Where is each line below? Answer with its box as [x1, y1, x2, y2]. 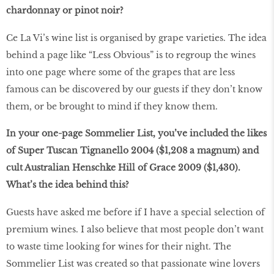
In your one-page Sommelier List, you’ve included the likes [6, 128, 267, 139]
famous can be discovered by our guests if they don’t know [6, 83, 262, 95]
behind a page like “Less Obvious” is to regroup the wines [6, 49, 256, 61]
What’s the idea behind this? [6, 179, 129, 191]
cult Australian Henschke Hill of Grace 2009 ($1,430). [6, 162, 240, 174]
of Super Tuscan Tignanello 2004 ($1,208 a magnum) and [6, 145, 259, 157]
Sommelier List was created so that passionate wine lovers [6, 258, 260, 270]
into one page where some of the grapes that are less [6, 66, 235, 78]
